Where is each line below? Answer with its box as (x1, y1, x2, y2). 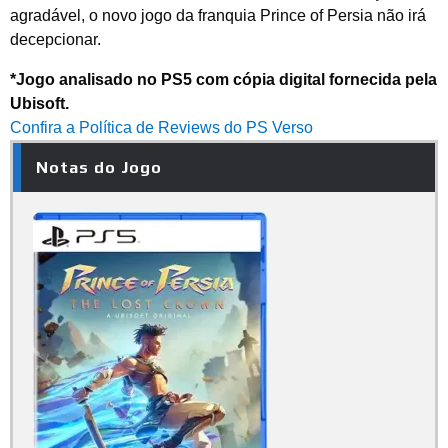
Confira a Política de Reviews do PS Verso (10, 119, 313, 137)
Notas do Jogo (36, 158, 162, 178)
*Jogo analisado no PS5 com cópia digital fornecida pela (10, 71, 437, 89)
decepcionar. (10, 31, 101, 49)
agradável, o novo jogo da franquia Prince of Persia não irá (10, 7, 426, 25)
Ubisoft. (10, 95, 69, 113)
